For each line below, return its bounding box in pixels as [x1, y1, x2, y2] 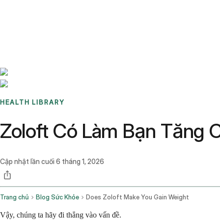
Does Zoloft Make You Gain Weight [86, 193, 189, 201]
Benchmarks [12, 8, 51, 17]
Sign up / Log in [24, 20, 75, 28]
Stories [51, 8, 72, 17]
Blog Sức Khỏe [36, 193, 79, 201]
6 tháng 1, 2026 [56, 157, 104, 166]
